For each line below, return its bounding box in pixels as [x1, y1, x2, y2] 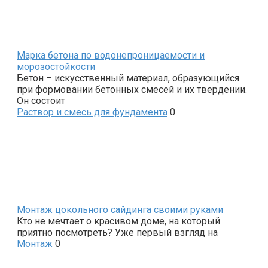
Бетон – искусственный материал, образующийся [17, 72, 239, 84]
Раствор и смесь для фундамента [17, 106, 167, 118]
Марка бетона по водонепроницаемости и [17, 49, 205, 61]
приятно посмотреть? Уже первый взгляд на [17, 226, 218, 238]
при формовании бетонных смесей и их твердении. [17, 83, 247, 95]
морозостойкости [17, 60, 95, 72]
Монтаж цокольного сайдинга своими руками [17, 203, 223, 215]
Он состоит [17, 95, 65, 106]
